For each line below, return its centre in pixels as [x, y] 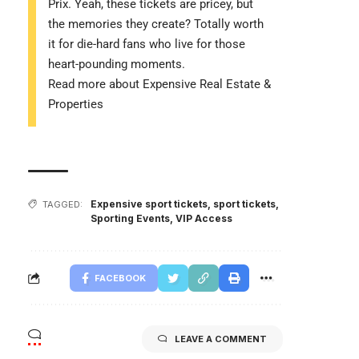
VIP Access [204, 218]
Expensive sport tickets [149, 204]
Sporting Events [130, 218]
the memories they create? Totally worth [156, 24]
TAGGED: [63, 204]
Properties [76, 104]
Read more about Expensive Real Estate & [159, 84]
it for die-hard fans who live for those [147, 44]
